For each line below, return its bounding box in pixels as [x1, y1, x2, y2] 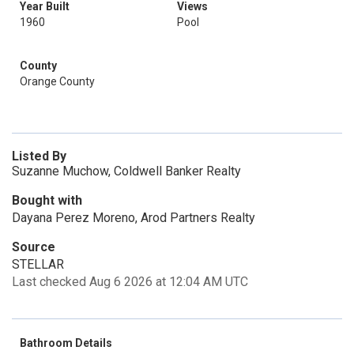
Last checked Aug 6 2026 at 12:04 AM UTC [12, 274, 248, 289]
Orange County [20, 75, 95, 88]
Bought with [12, 193, 82, 208]
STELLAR [12, 257, 64, 272]
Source [12, 239, 55, 254]
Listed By [12, 149, 66, 164]
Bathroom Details [20, 337, 112, 349]
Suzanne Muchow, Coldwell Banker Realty [12, 164, 241, 179]
